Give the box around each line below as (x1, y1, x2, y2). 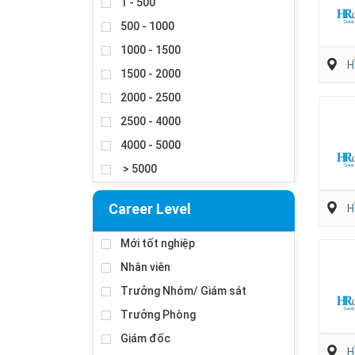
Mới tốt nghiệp (120, 237, 195, 250)
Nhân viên (120, 261, 170, 273)
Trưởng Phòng (120, 308, 196, 321)
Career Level (109, 200, 191, 217)
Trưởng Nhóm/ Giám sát (120, 284, 246, 297)
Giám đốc (120, 332, 170, 345)
